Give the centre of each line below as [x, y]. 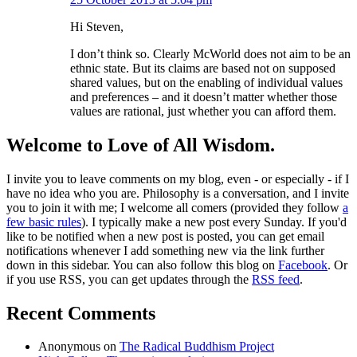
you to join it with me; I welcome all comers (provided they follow [175, 207]
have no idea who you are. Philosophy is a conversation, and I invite [178, 193]
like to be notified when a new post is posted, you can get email [165, 236]
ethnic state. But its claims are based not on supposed [203, 68]
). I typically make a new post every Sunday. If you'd [214, 222]
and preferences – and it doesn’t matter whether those [204, 96]
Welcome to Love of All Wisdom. [141, 145]
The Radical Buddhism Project [197, 347]
